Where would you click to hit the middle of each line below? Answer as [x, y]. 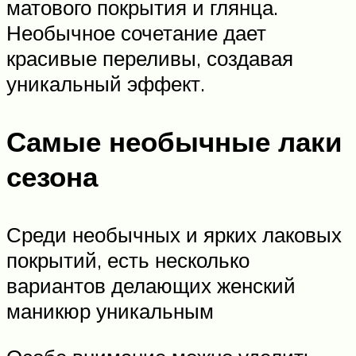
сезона [52, 176]
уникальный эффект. [106, 83]
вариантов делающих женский [151, 286]
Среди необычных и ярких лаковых [174, 235]
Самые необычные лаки [174, 141]
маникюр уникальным [110, 311]
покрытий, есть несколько [128, 260]
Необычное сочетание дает [136, 32]
